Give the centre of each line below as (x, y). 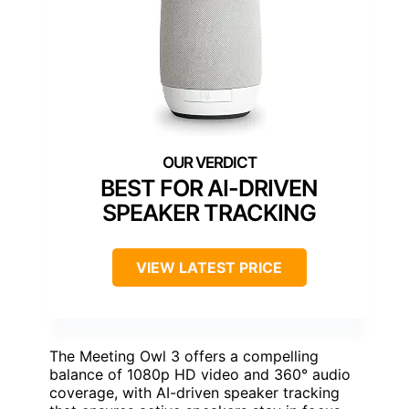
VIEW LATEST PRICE (209, 267)
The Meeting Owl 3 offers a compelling (184, 356)
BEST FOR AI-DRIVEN (209, 188)
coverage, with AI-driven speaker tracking (194, 392)
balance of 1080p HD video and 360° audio (200, 374)
